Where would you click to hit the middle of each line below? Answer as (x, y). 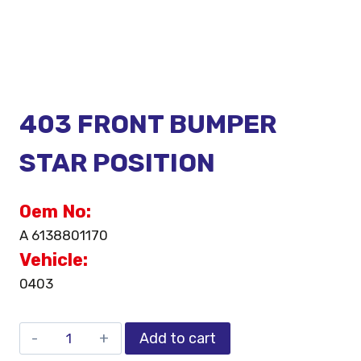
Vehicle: (54, 260)
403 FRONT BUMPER (148, 124)
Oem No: (55, 212)
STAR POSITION (117, 163)
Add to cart (177, 339)
